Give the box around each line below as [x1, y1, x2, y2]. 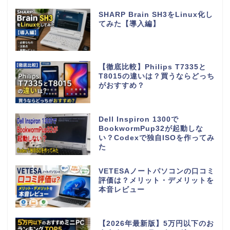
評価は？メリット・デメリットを [98, 177, 214, 185]
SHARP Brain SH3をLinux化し [98, 10, 213, 18]
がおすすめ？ [98, 81, 145, 89]
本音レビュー [98, 186, 145, 194]
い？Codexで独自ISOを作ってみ [98, 133, 215, 142]
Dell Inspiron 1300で [98, 115, 179, 123]
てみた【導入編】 [98, 20, 160, 28]
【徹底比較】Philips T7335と [98, 63, 206, 71]
